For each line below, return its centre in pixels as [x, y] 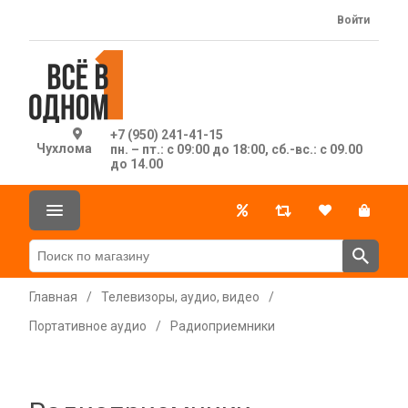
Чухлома [64, 148]
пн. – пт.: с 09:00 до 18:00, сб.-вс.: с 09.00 [236, 149]
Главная [53, 297]
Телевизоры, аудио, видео [180, 297]
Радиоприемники [223, 326]
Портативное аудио [88, 326]
